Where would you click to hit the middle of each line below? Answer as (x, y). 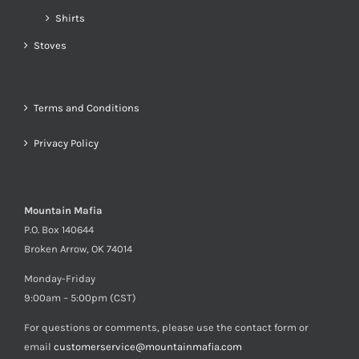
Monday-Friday (60, 278)
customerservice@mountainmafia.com (148, 347)
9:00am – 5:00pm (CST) (80, 298)
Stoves (50, 45)
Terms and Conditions (87, 108)
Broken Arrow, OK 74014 (78, 249)
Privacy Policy (66, 143)
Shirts (70, 18)
